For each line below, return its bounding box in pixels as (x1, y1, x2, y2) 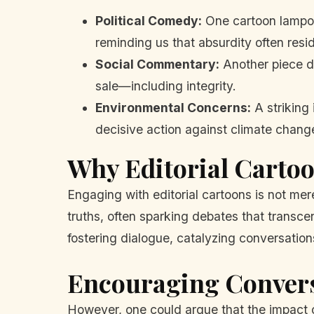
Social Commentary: (95, 56, 219, 71)
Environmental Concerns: (95, 100, 251, 115)
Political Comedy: (95, 13, 202, 28)
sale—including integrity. (95, 78, 236, 93)
